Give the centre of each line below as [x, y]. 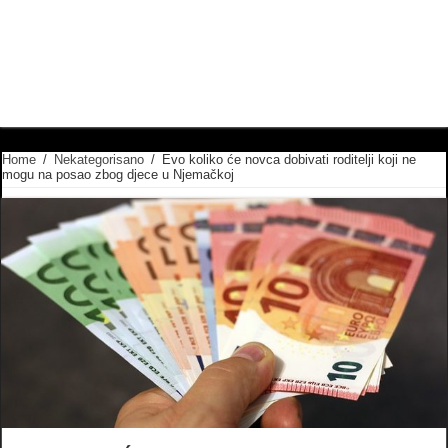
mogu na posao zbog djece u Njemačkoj [118, 175]
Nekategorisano [99, 160]
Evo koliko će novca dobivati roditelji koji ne [289, 160]
